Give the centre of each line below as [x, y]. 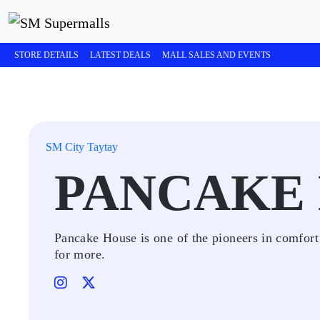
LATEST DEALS [120, 55]
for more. [80, 254]
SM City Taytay [82, 147]
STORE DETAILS [46, 55]
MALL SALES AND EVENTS [216, 55]
